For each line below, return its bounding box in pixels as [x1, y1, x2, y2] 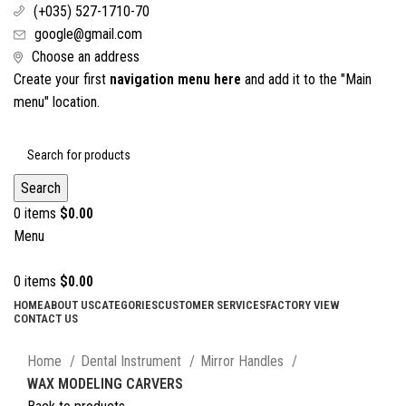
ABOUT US [43, 298, 94, 312]
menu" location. [14, 93, 100, 111]
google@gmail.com [34, 25, 142, 43]
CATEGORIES [94, 298, 158, 312]
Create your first [14, 71, 110, 88]
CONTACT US [14, 312, 78, 325]
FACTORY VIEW [266, 298, 340, 312]
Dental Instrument [81, 353, 185, 371]
